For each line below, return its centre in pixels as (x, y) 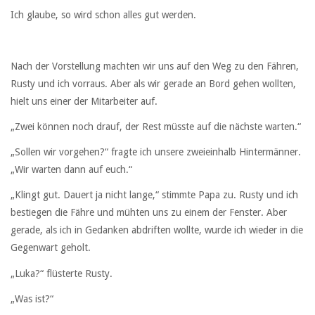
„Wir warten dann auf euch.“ (71, 170)
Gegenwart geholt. (51, 248)
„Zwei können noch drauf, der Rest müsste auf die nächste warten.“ (156, 126)
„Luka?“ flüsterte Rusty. (62, 273)
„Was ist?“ (32, 298)
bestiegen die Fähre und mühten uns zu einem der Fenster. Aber (149, 213)
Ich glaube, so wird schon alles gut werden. (103, 15)
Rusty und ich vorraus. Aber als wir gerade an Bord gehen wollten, (153, 83)
